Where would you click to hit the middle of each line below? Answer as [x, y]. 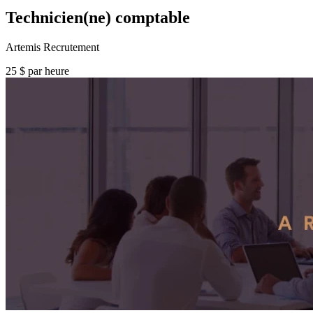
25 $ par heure [37, 71]
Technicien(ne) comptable [98, 17]
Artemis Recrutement [52, 47]
